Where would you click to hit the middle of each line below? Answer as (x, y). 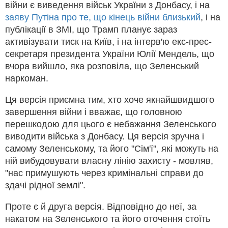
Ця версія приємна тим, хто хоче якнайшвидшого (110, 100)
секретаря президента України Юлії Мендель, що (110, 54)
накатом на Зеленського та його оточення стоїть (108, 219)
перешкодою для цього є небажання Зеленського (111, 124)
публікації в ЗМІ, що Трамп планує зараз (91, 30)
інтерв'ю (152, 42)
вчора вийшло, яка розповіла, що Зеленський (102, 66)
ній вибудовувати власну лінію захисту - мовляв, (109, 161)
